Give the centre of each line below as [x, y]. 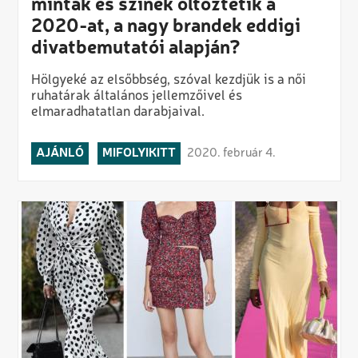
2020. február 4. [231, 153]
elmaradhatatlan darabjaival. [117, 112]
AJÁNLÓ [60, 153]
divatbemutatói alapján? [135, 48]
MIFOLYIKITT [139, 153]
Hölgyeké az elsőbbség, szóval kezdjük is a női [168, 80]
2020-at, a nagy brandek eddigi [165, 27]
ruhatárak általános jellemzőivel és [136, 96]
